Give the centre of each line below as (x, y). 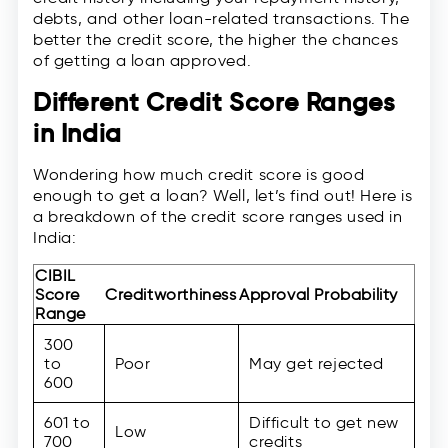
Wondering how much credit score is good (199, 175)
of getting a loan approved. (142, 61)
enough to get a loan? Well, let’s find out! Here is (223, 196)
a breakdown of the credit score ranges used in (218, 217)
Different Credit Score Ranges (214, 103)
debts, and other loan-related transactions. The (221, 19)
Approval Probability (318, 295)
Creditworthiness (171, 295)
